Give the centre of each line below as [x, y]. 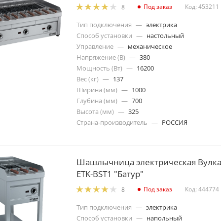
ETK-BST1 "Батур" [110, 174]
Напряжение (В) [101, 57]
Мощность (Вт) [99, 68]
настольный [165, 35]
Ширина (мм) [97, 90]
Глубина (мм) [97, 100]
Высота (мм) [95, 111]
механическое [150, 46]
